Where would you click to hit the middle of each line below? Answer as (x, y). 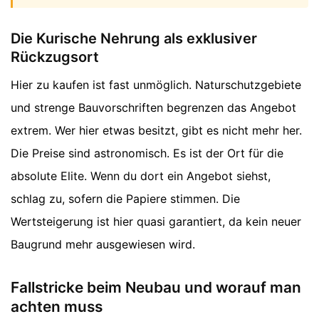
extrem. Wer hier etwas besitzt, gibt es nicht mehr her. (156, 130)
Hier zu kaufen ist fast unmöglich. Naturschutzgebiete (156, 84)
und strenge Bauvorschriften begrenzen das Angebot (153, 107)
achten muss (57, 306)
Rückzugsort (55, 57)
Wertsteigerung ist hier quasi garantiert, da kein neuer (156, 221)
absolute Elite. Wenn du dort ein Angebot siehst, (141, 176)
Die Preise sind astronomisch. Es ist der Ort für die (147, 153)
